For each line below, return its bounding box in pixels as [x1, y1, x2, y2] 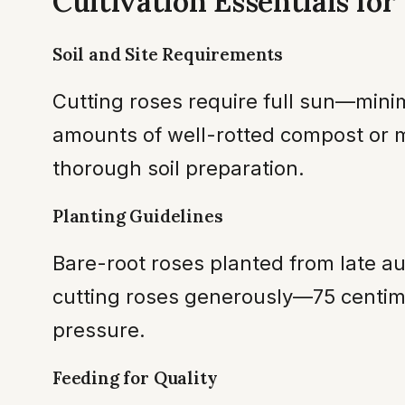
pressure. [52, 317, 146, 342]
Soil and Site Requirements [52, 42, 284, 65]
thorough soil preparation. [52, 155, 305, 180]
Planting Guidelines [52, 204, 223, 227]
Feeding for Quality [52, 366, 218, 389]
